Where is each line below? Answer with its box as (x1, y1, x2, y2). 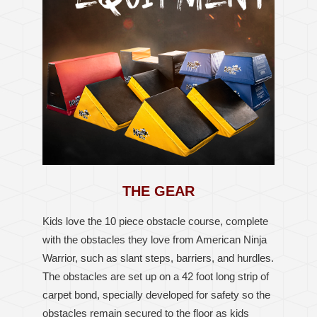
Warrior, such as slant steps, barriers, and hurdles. (42, 251, 274, 264)
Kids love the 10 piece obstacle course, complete (42, 214, 268, 227)
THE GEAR (122, 183, 195, 199)
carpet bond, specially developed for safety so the (42, 288, 270, 301)
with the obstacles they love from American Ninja (42, 233, 267, 246)
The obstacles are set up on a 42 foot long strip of (42, 270, 269, 282)
